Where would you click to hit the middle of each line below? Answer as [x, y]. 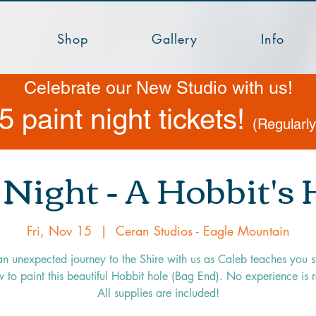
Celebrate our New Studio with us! [158, 88]
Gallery [175, 39]
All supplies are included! [158, 293]
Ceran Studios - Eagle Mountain [202, 230]
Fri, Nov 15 [59, 230]
